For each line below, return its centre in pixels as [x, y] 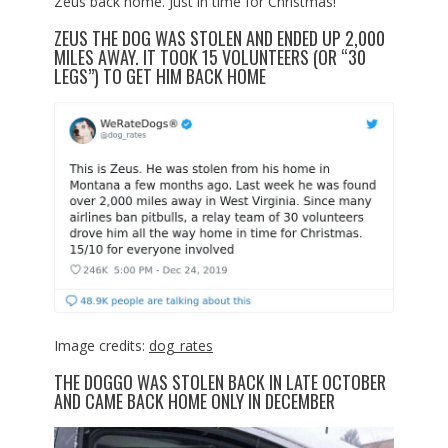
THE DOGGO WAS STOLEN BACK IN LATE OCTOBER [219, 381]
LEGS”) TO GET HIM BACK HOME [159, 76]
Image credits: [101, 345]
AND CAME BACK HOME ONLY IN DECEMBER [194, 400]
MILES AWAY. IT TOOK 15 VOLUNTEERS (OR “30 [209, 57]
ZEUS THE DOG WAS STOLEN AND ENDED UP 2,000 [219, 38]
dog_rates [180, 345]
